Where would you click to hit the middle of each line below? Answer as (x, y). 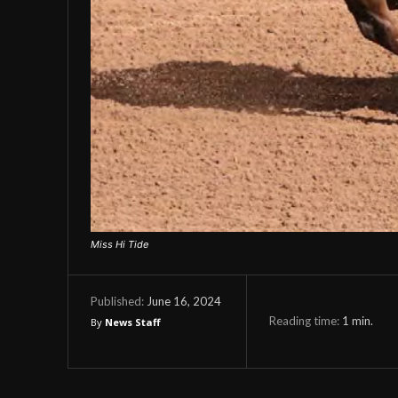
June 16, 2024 (184, 301)
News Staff (133, 322)
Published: (117, 302)
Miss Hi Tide (119, 245)
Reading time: (305, 320)
